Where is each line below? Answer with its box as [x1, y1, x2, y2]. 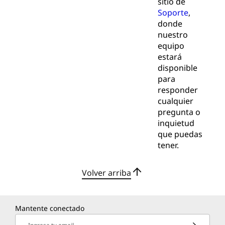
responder [157, 84, 198, 96]
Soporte [157, 7, 188, 19]
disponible [157, 62, 197, 74]
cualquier [157, 95, 193, 107]
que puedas [157, 129, 202, 140]
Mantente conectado [15, 203, 84, 213]
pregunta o [157, 106, 200, 118]
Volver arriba [82, 167, 131, 178]
